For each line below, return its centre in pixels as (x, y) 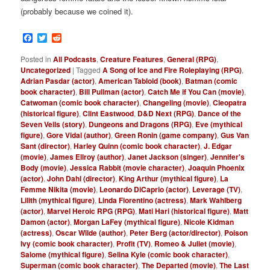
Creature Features (132, 59)
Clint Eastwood (108, 114)
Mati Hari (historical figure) (184, 211)
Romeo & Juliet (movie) (195, 244)
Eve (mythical (219, 124)
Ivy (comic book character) (67, 244)
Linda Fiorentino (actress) (143, 200)
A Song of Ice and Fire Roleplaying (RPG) (172, 70)
